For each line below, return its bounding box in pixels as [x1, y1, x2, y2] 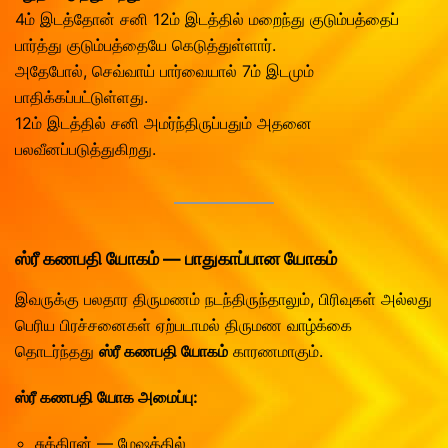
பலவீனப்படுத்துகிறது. [15, 139, 156, 160]
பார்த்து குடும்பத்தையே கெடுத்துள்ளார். [15, 35, 276, 56]
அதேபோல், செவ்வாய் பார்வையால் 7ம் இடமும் [15, 61, 314, 82]
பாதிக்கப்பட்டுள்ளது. [15, 87, 148, 108]
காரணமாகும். [228, 341, 323, 362]
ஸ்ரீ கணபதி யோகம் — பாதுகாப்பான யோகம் [15, 248, 337, 270]
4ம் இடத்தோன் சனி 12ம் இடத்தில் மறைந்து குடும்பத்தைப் [15, 9, 399, 30]
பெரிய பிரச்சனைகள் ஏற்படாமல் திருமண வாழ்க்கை [15, 315, 352, 336]
